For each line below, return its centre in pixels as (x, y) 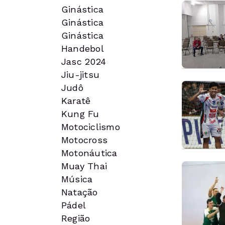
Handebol (83, 48)
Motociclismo (91, 127)
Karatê (76, 101)
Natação (80, 192)
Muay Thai (84, 166)
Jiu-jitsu (81, 75)
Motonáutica (89, 153)
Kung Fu (80, 114)
